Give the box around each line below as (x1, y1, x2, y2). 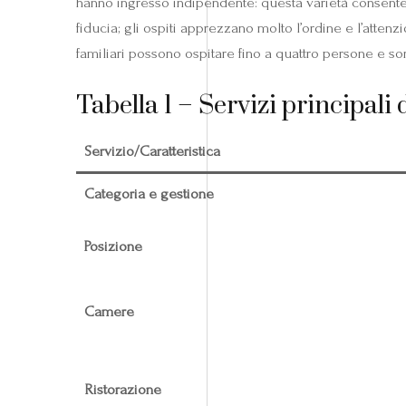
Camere (83, 302, 134, 320)
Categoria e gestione (83, 184, 214, 202)
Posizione (83, 237, 142, 255)
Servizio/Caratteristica (83, 141, 220, 159)
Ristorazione (83, 380, 161, 398)
